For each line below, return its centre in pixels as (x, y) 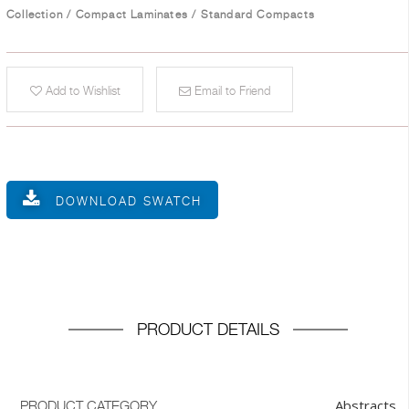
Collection (35, 15)
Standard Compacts (258, 15)
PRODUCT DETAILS (208, 330)
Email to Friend (231, 91)
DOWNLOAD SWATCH (129, 201)
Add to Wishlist (81, 91)
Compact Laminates (132, 15)
